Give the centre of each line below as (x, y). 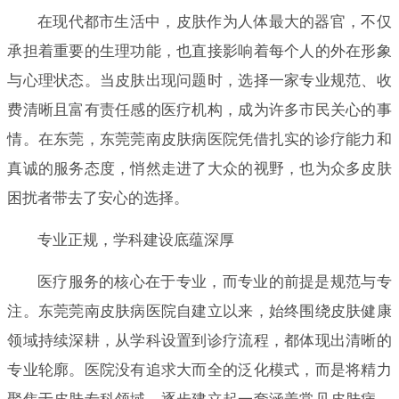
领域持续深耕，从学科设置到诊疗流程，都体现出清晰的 (199, 340)
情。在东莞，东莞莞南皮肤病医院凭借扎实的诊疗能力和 (199, 139)
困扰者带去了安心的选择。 (98, 198)
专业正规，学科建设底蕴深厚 (135, 240)
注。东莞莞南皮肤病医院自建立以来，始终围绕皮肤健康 (199, 311)
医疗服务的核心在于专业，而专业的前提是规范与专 (214, 281)
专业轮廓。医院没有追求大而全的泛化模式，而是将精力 (199, 370)
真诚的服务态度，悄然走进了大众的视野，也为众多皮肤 (199, 168)
